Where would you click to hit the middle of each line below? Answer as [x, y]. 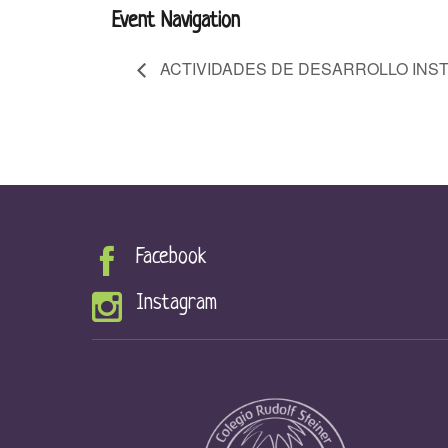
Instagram [176, 304]
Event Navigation [176, 21]
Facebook [171, 258]
